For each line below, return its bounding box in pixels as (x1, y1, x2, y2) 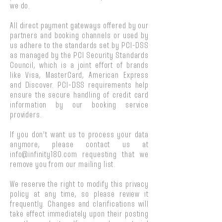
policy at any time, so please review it (10, 191, 149, 198)
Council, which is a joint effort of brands (10, 62, 149, 69)
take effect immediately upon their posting (10, 211, 149, 218)
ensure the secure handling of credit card (10, 92, 149, 99)
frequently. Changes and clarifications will (10, 201, 149, 208)
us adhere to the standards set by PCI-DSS (10, 42, 149, 50)
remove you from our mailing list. (10, 161, 116, 168)
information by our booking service (10, 102, 149, 109)
